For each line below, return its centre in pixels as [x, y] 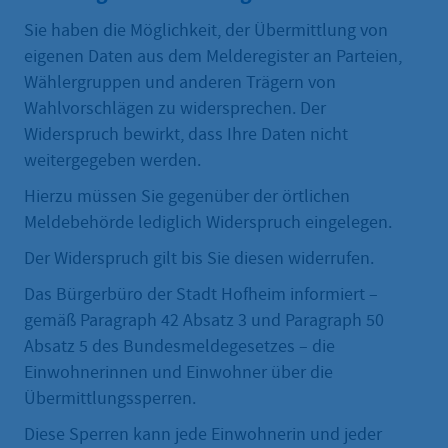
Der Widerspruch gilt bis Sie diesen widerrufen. [199, 259]
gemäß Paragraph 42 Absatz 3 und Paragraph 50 [204, 321]
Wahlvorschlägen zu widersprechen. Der [175, 109]
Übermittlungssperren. [110, 399]
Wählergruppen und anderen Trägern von [180, 83]
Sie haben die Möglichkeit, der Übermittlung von [206, 31]
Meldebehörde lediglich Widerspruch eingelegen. [208, 223]
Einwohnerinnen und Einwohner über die [178, 373]
